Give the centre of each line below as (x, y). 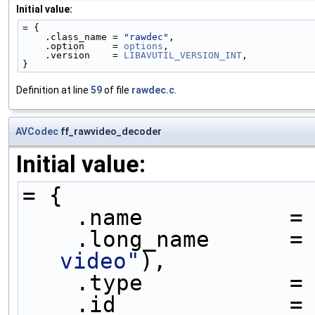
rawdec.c (153, 90)
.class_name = (84, 37)
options (143, 46)
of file (117, 90)
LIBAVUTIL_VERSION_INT (183, 55)
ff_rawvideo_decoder (110, 131)
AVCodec (37, 131)
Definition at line (53, 90)
